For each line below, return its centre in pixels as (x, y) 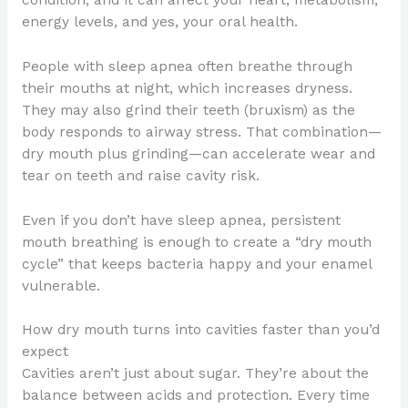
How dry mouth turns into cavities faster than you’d (200, 330)
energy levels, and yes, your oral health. (159, 21)
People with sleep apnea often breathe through (187, 66)
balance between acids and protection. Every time (195, 396)
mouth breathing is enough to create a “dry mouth (196, 242)
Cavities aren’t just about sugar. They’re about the (195, 374)
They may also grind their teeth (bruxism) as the (188, 110)
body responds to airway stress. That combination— (201, 132)
